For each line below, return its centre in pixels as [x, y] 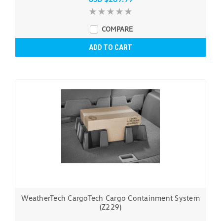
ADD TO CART [110, 47]
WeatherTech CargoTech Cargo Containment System [110, 198]
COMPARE [117, 29]
